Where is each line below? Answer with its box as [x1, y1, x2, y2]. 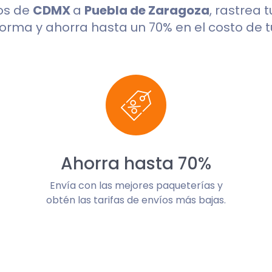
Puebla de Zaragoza [84, 2, 209, 19]
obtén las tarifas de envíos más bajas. [46, 193, 226, 207]
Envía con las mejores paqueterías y [49, 178, 223, 192]
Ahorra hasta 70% [61, 152, 211, 175]
